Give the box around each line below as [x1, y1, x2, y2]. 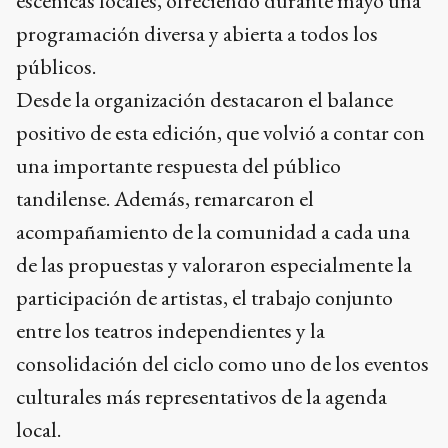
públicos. [16, 52, 96, 82]
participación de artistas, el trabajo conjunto [16, 283, 393, 313]
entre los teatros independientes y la [16, 316, 325, 346]
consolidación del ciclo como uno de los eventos [16, 349, 429, 379]
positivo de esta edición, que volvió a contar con [16, 118, 425, 148]
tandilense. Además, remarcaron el [16, 184, 314, 214]
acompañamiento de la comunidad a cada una [16, 217, 410, 247]
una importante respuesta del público [16, 151, 341, 181]
